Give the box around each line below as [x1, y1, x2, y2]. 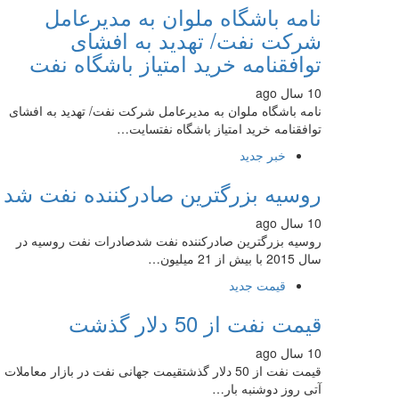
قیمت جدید [229, 276, 286, 294]
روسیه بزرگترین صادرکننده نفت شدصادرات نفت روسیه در [16, 232, 322, 249]
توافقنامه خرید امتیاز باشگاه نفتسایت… [117, 119, 322, 137]
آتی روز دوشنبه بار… [212, 379, 322, 397]
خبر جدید [240, 146, 286, 164]
